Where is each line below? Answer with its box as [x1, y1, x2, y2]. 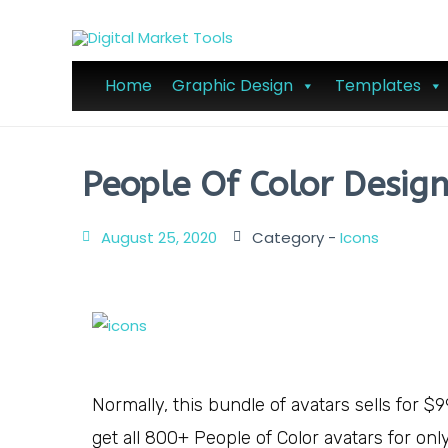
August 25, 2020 [101, 226, 217, 248]
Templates [334, 73, 421, 97]
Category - [252, 226, 336, 248]
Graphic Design [171, 73, 293, 97]
